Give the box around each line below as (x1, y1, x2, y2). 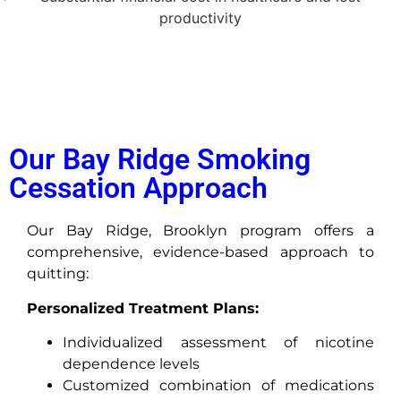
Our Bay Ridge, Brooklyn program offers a (27, 222, 374, 240)
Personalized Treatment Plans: (27, 299, 259, 317)
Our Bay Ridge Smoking (9, 142, 311, 177)
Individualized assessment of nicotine (63, 334, 374, 352)
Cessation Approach (9, 171, 268, 206)
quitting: (27, 265, 89, 283)
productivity (159, 9, 242, 28)
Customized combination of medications (63, 377, 374, 395)
